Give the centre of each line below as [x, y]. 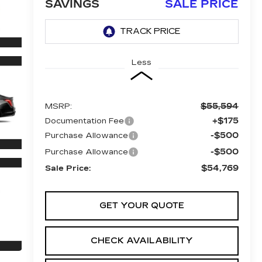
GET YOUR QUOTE [142, 205]
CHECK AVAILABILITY [142, 240]
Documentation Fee [84, 121]
